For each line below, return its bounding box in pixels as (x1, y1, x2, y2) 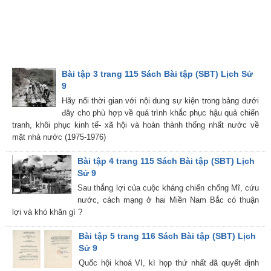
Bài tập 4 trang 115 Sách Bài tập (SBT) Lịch (77, 156, 255, 166)
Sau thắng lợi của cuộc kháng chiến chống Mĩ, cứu (77, 183, 259, 193)
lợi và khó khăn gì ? (12, 207, 82, 217)
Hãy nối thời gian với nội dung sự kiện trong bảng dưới (62, 96, 259, 106)
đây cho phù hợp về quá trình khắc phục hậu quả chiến (62, 108, 259, 118)
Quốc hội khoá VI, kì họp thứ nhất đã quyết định (79, 258, 259, 268)
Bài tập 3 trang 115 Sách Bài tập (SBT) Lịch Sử (62, 69, 253, 79)
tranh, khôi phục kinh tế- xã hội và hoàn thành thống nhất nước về (12, 120, 259, 130)
